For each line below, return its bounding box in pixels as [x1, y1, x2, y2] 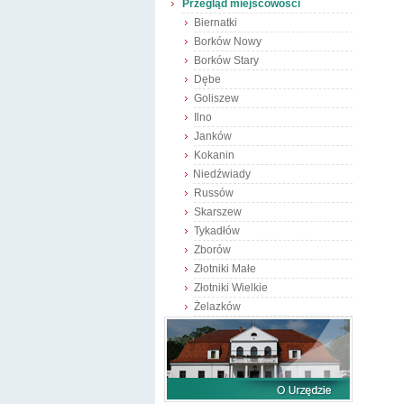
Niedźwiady [193, 168, 251, 180]
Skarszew [194, 206, 242, 218]
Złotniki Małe [194, 262, 256, 275]
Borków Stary [194, 54, 259, 67]
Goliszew [194, 92, 239, 105]
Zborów [194, 243, 231, 256]
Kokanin [194, 149, 234, 161]
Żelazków [194, 300, 241, 313]
